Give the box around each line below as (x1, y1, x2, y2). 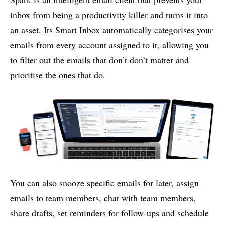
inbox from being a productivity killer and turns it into (10, 9, 208, 21)
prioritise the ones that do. (10, 69, 105, 81)
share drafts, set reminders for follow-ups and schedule (10, 207, 209, 219)
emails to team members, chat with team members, (10, 192, 196, 204)
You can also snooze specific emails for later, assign (10, 177, 199, 189)
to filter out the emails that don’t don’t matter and (10, 54, 189, 66)
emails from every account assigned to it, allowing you (10, 39, 209, 51)
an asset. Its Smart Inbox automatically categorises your (10, 24, 213, 36)
